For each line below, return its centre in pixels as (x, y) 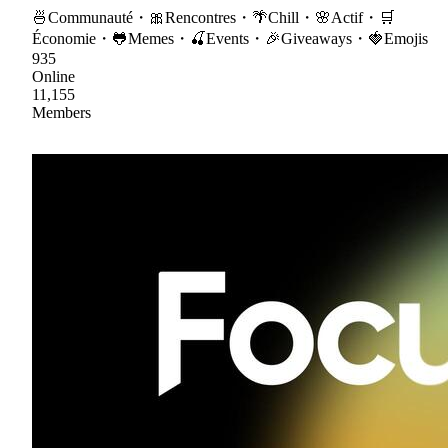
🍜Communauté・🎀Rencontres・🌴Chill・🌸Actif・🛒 (213, 18)
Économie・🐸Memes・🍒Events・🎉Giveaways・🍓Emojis (230, 39)
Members (61, 113)
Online (53, 77)
